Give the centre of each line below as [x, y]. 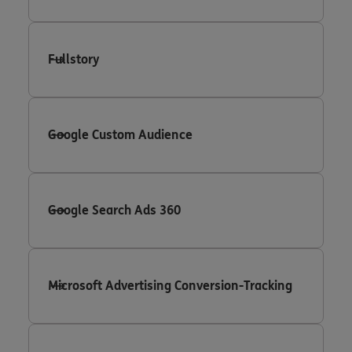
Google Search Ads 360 [114, 210]
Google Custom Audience [120, 134]
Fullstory [74, 59]
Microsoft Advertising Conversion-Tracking [170, 285]
